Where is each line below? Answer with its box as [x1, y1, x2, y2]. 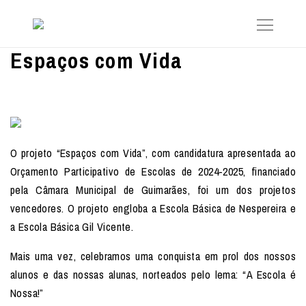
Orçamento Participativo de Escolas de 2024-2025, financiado [10, 164, 296, 179]
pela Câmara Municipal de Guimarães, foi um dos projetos [10, 182, 296, 197]
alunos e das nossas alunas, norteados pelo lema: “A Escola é [10, 267, 296, 282]
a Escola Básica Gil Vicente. [10, 219, 134, 234]
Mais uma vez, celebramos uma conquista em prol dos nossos [10, 249, 296, 264]
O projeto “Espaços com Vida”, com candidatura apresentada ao [10, 145, 296, 161]
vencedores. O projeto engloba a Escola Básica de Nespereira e [10, 201, 296, 216]
